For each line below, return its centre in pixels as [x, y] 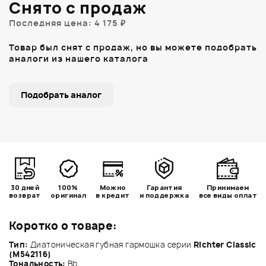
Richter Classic [225, 244]
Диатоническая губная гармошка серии [111, 244]
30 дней [25, 187]
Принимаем [228, 187]
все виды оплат [228, 195]
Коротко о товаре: [63, 226]
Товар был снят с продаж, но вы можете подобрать [133, 47]
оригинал [69, 195]
